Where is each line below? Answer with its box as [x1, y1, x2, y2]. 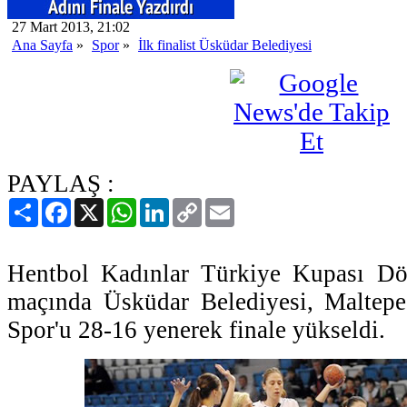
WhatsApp [136, 196, 198, 213]
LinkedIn [169, 196, 222, 213]
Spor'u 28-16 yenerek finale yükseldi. [7, 315, 385, 343]
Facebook [71, 196, 127, 213]
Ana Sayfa [12, 36, 73, 53]
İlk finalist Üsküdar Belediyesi [138, 36, 312, 53]
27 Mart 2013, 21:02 [12, 18, 130, 35]
